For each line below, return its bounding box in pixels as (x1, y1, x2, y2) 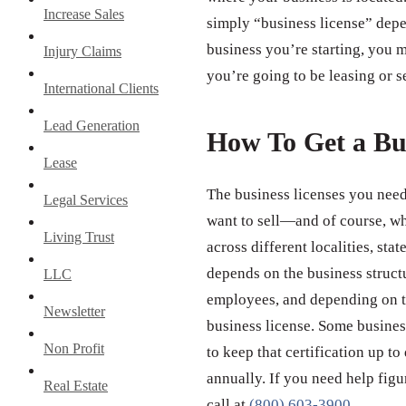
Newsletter (43, 303, 105, 319)
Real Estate (43, 377, 108, 393)
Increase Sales (43, 5, 124, 22)
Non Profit (43, 340, 104, 356)
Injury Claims (43, 43, 121, 59)
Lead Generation (43, 117, 140, 133)
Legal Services (43, 191, 128, 208)
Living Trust (43, 228, 114, 245)
